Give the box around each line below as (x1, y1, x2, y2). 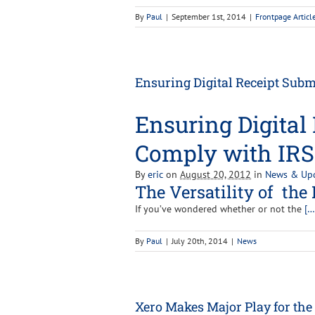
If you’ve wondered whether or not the (135, 202, 304, 215)
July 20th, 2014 (172, 235, 228, 246)
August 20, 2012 (180, 167, 251, 181)
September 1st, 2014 (172, 11, 246, 22)
